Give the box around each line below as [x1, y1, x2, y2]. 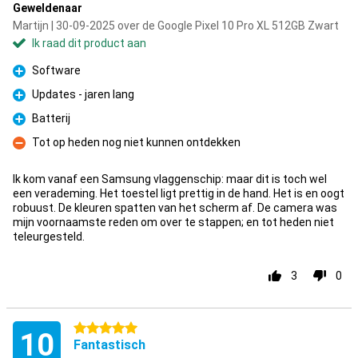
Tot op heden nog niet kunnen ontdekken [32, 136, 241, 149]
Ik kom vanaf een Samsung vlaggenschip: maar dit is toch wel [13, 173, 327, 185]
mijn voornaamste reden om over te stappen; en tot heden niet [13, 216, 334, 229]
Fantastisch [74, 337, 145, 352]
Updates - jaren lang [32, 88, 134, 101]
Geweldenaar [13, 2, 82, 14]
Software [32, 64, 81, 77]
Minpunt [13, 145, 55, 158]
